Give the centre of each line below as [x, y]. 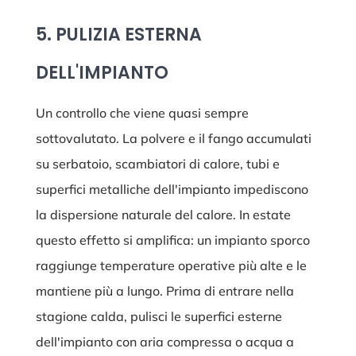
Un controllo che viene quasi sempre [142, 113]
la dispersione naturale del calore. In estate [163, 215]
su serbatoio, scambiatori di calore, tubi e [157, 164]
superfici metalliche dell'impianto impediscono [172, 190]
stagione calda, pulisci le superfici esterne [159, 317]
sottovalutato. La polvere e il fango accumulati [173, 139]
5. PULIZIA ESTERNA [118, 35]
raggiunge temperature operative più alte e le [171, 266]
